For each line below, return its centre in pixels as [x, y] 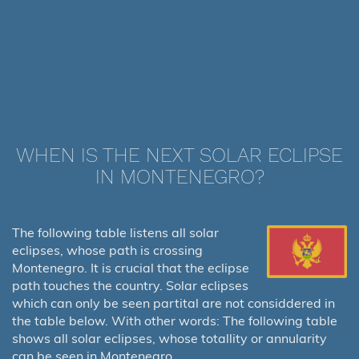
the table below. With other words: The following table [175, 321]
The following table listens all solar [115, 232]
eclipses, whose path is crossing [107, 250]
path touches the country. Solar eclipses [130, 285]
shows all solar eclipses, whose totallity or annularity [169, 338]
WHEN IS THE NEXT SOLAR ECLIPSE [179, 155]
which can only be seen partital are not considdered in [173, 303]
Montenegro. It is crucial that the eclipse [131, 268]
